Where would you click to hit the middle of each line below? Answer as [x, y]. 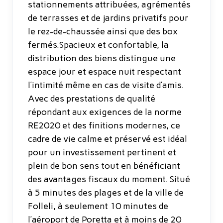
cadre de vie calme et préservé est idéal [108, 139]
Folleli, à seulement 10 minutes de [98, 206]
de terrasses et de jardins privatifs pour [108, 18]
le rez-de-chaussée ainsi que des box [103, 31]
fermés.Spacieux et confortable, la [98, 45]
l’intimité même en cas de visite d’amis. [106, 85]
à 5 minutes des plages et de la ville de [106, 192]
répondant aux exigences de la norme [105, 112]
